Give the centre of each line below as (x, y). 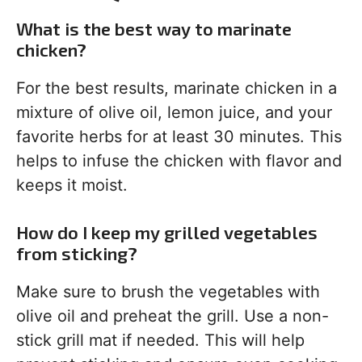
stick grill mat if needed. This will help (160, 340)
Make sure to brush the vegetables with (168, 292)
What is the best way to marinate (154, 28)
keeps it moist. (72, 185)
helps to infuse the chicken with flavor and (179, 161)
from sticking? (77, 253)
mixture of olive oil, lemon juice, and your (174, 112)
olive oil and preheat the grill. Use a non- (173, 316)
